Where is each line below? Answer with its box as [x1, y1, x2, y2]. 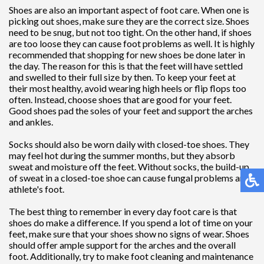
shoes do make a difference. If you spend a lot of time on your [9, 216, 253, 228]
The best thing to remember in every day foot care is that [9, 205, 237, 217]
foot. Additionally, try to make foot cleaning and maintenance [9, 250, 253, 262]
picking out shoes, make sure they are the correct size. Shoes [9, 15, 249, 27]
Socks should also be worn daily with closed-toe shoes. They [9, 138, 249, 150]
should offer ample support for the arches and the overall [9, 239, 236, 250]
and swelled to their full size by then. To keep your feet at [9, 71, 236, 82]
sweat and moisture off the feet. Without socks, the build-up [9, 160, 249, 172]
